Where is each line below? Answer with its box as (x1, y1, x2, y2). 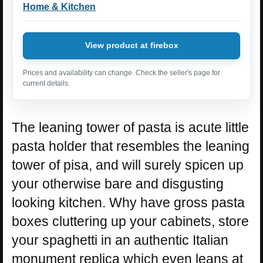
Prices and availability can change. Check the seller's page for (23, 68, 220, 77)
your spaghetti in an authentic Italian (12, 232, 228, 248)
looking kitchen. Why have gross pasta (12, 194, 245, 210)
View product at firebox (85, 41, 178, 50)
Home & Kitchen (23, 1, 96, 12)
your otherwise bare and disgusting (12, 176, 224, 191)
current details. (23, 79, 70, 87)
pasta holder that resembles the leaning (12, 138, 249, 154)
